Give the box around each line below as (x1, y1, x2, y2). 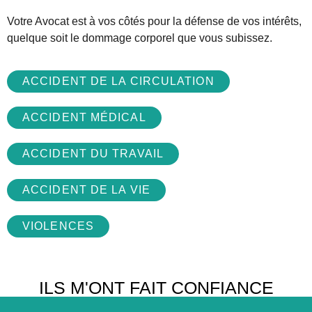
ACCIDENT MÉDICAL (22, 111, 146, 123)
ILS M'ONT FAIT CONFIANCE (38, 277, 274, 297)
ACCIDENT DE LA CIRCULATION (22, 75, 214, 87)
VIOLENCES (22, 219, 94, 232)
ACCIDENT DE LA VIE (22, 183, 150, 196)
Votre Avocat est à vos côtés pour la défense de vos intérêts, (7, 15, 302, 27)
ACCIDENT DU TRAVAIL (22, 147, 164, 159)
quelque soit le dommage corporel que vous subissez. (7, 31, 272, 44)
